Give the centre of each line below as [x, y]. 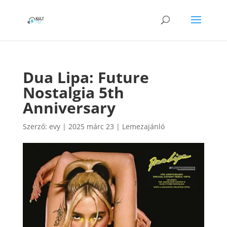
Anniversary [69, 108]
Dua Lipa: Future [86, 77]
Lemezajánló [143, 126]
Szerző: [36, 126]
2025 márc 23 [91, 126]
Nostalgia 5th [73, 92]
